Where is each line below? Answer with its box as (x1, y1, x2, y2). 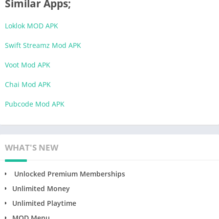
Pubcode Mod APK (5, 99, 65, 109)
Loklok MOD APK (5, 21, 58, 30)
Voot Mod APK (5, 60, 50, 69)
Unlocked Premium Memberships (12, 169, 125, 178)
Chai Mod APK (5, 79, 51, 89)
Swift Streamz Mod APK (5, 40, 81, 50)
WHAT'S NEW (5, 141, 58, 153)
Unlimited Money (12, 183, 70, 193)
